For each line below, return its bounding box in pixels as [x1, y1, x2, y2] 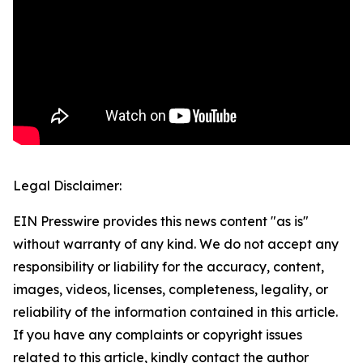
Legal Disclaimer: [13, 177, 122, 194]
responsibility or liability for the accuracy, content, [13, 258, 324, 275]
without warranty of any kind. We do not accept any [13, 236, 339, 252]
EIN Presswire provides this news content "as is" [13, 213, 309, 229]
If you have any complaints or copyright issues [13, 327, 302, 343]
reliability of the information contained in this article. [13, 304, 338, 320]
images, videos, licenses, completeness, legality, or [13, 281, 328, 297]
